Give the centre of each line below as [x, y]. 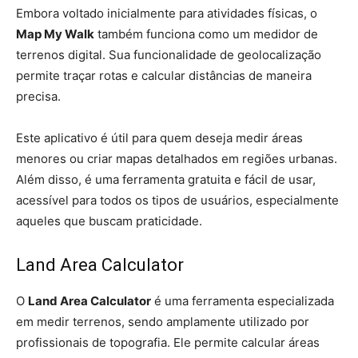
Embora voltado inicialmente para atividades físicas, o [167, 13]
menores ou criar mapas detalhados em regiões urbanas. [177, 159]
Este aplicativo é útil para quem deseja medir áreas [159, 138]
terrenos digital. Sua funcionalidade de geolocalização [169, 55]
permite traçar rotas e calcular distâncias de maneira [164, 76]
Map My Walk [55, 34]
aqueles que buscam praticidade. [109, 221]
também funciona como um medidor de [206, 34]
